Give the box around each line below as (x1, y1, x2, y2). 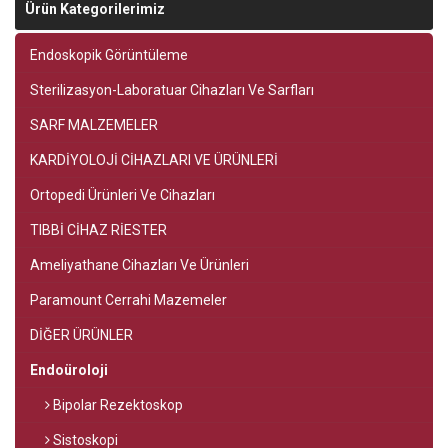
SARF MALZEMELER (30, 117, 161, 133)
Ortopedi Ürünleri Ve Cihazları (30, 187, 218, 203)
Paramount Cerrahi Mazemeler (30, 292, 230, 308)
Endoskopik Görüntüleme (30, 47, 191, 63)
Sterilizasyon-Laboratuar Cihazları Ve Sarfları (30, 82, 317, 98)
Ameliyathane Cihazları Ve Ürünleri (30, 257, 252, 273)
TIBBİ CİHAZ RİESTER (30, 222, 170, 238)
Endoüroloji (30, 362, 111, 378)
